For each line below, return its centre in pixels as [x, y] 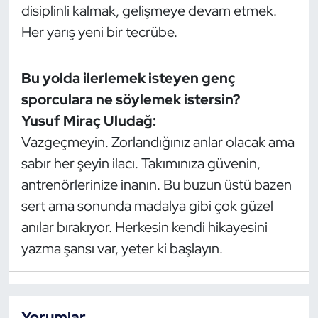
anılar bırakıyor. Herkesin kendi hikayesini [144, 227]
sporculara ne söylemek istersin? [131, 99]
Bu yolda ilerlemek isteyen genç [128, 78]
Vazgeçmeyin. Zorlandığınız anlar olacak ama [158, 142]
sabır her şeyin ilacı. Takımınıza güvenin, [141, 163]
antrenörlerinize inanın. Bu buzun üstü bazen [156, 184]
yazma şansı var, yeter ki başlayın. [122, 248]
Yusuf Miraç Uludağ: [88, 120]
